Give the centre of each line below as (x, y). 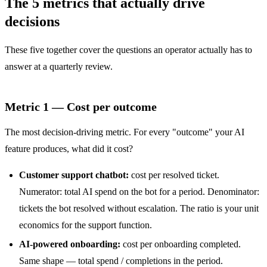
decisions (32, 21)
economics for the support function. (86, 225)
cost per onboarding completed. (181, 244)
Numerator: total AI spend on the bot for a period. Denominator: (139, 191)
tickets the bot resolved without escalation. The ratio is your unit (139, 208)
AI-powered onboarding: (70, 244)
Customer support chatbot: (74, 175)
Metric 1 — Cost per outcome (81, 106)
